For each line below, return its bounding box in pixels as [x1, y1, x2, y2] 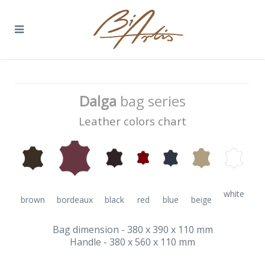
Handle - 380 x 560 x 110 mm [70, 235, 195, 248]
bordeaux [57, 194, 93, 205]
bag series [117, 91, 186, 111]
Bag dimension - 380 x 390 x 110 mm [52, 223, 213, 236]
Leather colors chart [79, 114, 186, 128]
